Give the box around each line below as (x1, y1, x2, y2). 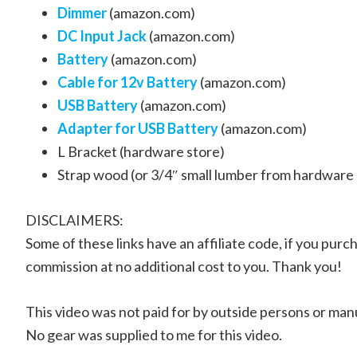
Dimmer (57, 4, 107, 22)
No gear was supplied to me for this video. (25, 326, 282, 343)
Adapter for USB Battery (57, 120, 218, 137)
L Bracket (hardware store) (57, 143, 225, 160)
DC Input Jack (57, 27, 147, 45)
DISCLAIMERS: (25, 211, 124, 229)
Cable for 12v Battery (57, 73, 198, 91)
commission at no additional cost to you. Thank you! (25, 257, 342, 275)
